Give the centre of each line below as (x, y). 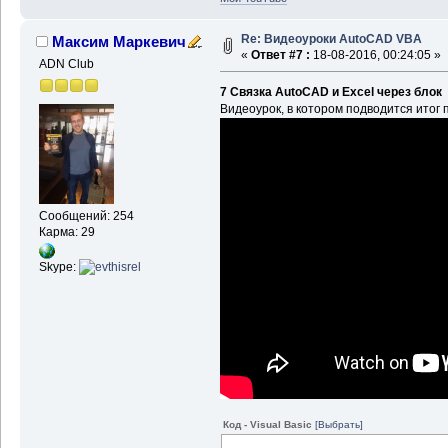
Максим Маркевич (119, 42)
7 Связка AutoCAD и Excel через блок (330, 92)
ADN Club (66, 64)
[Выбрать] (338, 424)
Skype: (58, 267)
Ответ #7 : (280, 55)
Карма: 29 (66, 231)
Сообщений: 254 (86, 215)
